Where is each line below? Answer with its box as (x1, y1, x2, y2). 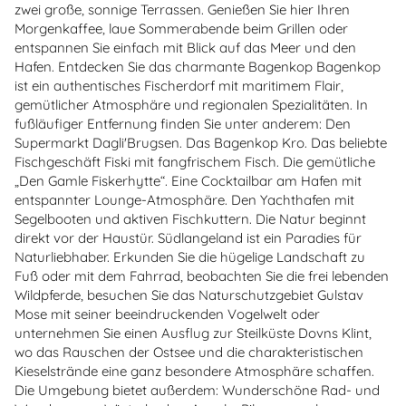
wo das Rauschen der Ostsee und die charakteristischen (14, 343, 363, 361)
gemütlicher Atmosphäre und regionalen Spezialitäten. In (14, 95, 368, 113)
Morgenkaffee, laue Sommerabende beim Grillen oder (14, 19, 348, 37)
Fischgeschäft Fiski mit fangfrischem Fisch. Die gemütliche (14, 152, 375, 170)
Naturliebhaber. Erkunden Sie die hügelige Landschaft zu (14, 247, 365, 266)
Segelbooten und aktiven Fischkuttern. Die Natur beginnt (14, 209, 366, 227)
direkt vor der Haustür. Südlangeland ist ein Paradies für (14, 228, 362, 246)
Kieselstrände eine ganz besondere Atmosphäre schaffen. (14, 362, 374, 380)
